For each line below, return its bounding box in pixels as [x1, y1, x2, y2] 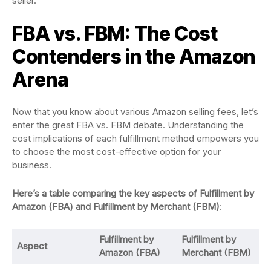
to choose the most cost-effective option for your [12, 146, 221, 157]
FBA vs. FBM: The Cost [12, 22, 218, 45]
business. [12, 159, 51, 171]
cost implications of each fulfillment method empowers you [12, 132, 259, 144]
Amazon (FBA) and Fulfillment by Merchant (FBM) [12, 201, 220, 212]
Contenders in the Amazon [12, 45, 255, 68]
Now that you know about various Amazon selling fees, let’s [12, 106, 258, 117]
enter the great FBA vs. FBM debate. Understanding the [12, 119, 244, 131]
